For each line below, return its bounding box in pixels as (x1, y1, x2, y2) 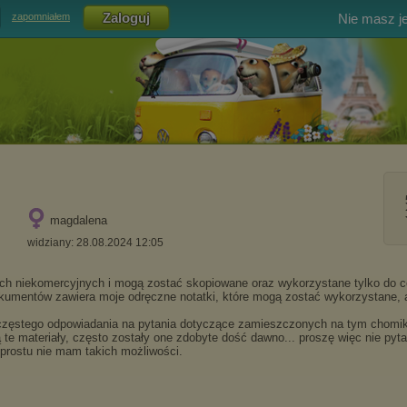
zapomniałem (12, 11, 70, 23)
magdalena (50, 213, 107, 227)
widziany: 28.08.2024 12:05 (27, 236, 164, 249)
